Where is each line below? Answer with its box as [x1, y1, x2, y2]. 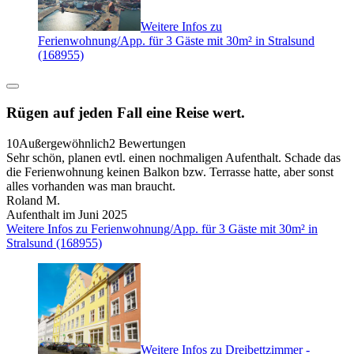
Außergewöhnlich [19, 136, 109, 150]
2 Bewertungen [109, 136, 186, 150]
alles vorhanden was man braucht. [6, 179, 175, 193]
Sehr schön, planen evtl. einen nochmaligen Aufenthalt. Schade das [6, 150, 341, 164]
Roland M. [6, 193, 60, 207]
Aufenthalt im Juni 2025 [6, 207, 127, 221]
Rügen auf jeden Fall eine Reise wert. [6, 104, 245, 121]
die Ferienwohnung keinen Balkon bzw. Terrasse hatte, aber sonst [6, 164, 333, 179]
